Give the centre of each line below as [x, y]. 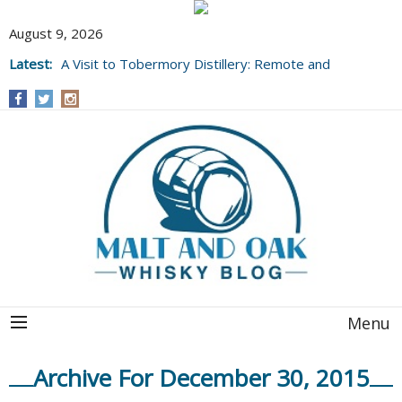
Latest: [31, 64]
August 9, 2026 [56, 33]
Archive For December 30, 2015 [201, 378]
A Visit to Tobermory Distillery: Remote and [196, 64]
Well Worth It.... [107, 82]
